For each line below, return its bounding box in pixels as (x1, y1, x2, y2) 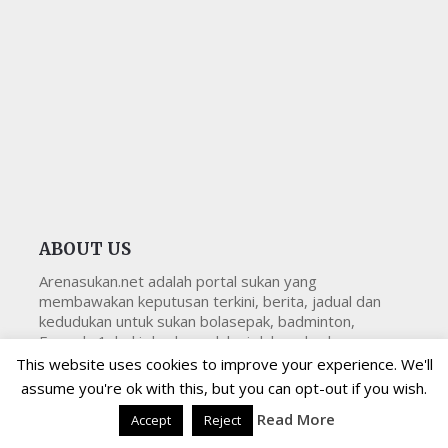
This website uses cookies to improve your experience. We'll (15, 353, 433, 374)
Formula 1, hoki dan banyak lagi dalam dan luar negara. (38, 331, 408, 352)
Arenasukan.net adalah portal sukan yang (38, 271, 317, 292)
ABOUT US (38, 238, 131, 261)
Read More (256, 409, 335, 429)
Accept (130, 411, 171, 429)
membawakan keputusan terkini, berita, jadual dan (38, 291, 381, 312)
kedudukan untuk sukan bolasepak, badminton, (38, 311, 355, 332)
